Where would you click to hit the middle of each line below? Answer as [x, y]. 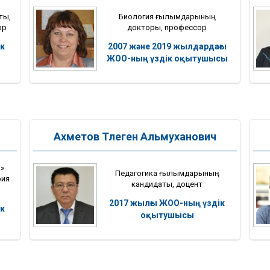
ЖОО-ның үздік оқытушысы [167, 58]
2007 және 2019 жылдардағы [167, 46]
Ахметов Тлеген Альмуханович [135, 137]
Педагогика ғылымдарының [167, 173]
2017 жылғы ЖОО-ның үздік [167, 203]
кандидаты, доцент [167, 184]
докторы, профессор [167, 27]
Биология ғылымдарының [167, 16]
